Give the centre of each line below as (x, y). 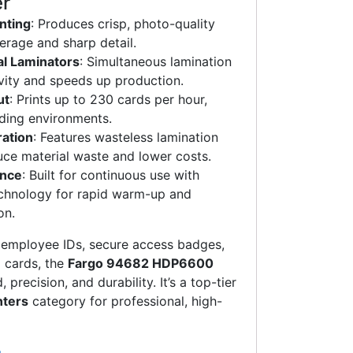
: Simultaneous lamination (156, 62)
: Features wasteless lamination (126, 137)
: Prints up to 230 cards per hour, (108, 100)
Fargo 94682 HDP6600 (141, 264)
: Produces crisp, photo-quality (123, 24)
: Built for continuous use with (111, 175)
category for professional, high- (125, 301)
